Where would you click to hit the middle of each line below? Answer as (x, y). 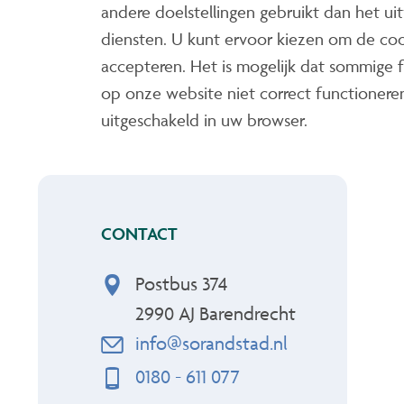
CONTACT (139, 234)
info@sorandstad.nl (211, 344)
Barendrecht (248, 314)
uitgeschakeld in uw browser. (204, 120)
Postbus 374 (181, 284)
